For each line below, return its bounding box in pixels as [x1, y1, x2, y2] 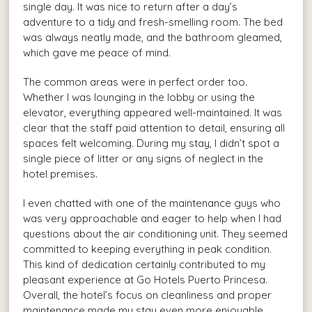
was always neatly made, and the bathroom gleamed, [23, 31, 283, 45]
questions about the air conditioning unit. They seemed [23, 227, 288, 241]
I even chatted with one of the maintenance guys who [23, 196, 281, 210]
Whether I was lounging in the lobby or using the [23, 91, 256, 104]
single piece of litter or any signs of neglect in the [23, 152, 264, 166]
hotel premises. [23, 167, 98, 181]
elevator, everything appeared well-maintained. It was [23, 106, 283, 120]
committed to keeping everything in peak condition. [23, 242, 272, 256]
